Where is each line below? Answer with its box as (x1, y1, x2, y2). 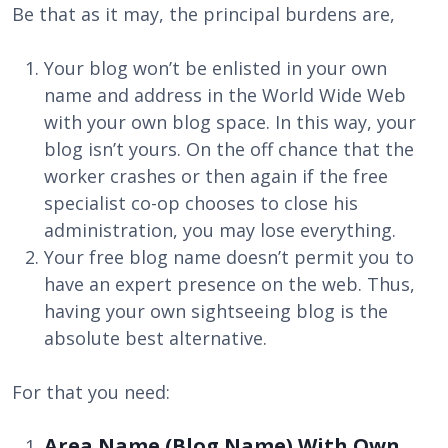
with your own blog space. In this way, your (44, 110, 416, 134)
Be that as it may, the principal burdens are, (12, 2, 395, 26)
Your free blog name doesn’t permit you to (44, 245, 414, 269)
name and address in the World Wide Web (44, 83, 406, 107)
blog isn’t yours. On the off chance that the (44, 137, 414, 161)
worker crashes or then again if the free (44, 164, 388, 188)
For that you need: (12, 380, 170, 404)
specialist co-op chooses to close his (44, 191, 358, 215)
